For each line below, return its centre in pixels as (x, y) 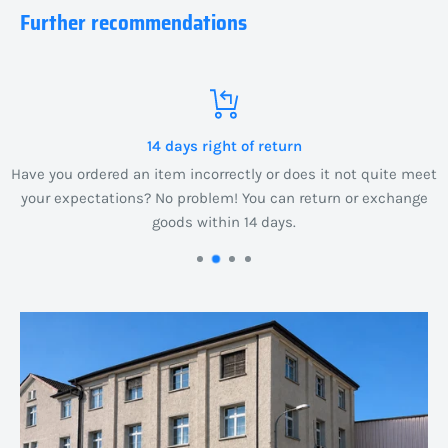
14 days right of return (224, 145)
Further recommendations (133, 22)
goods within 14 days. (224, 221)
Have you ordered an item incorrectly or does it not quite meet (224, 173)
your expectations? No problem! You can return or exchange (224, 197)
